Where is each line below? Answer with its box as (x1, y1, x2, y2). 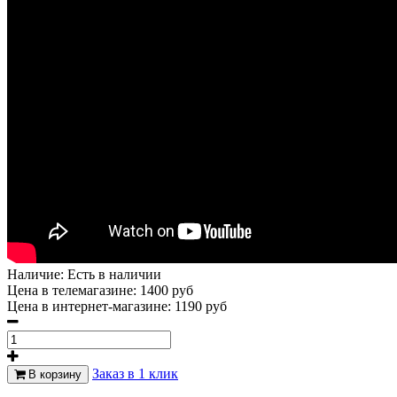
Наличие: (7, 266, 67, 282)
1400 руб (140, 282, 193, 298)
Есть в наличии (67, 266, 161, 282)
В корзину (25, 367, 82, 381)
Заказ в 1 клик (92, 365, 178, 381)
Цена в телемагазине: (7, 282, 140, 298)
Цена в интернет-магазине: (7, 298, 175, 314)
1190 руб (175, 298, 227, 314)
